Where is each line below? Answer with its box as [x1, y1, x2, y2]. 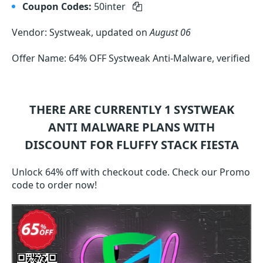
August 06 [150, 26, 191, 39]
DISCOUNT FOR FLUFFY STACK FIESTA [24, 137, 239, 153]
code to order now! [12, 178, 97, 191]
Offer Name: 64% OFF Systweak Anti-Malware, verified [12, 52, 250, 65]
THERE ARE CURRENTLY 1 [29, 102, 174, 117]
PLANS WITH [139, 119, 215, 135]
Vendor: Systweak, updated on [12, 26, 150, 39]
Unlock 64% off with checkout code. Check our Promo [12, 166, 250, 178]
